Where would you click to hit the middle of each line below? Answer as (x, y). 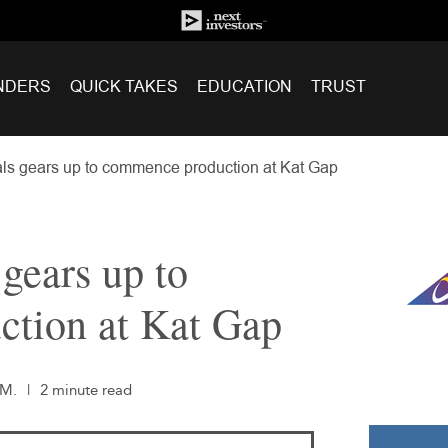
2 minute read (86, 390)
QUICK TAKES (123, 86)
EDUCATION (244, 86)
